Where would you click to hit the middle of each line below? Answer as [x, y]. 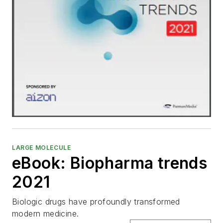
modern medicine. [46, 214]
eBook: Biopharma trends [110, 163]
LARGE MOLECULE [42, 148]
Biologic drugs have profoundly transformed [96, 202]
